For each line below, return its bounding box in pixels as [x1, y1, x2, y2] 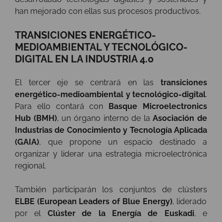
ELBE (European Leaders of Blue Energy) [15, 197, 172, 207]
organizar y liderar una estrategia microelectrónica [15, 149, 207, 159]
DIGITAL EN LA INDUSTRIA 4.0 [15, 53, 154, 65]
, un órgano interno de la [56, 113, 150, 123]
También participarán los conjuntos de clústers [15, 185, 207, 195]
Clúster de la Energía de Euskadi [47, 209, 194, 219]
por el [15, 209, 48, 219]
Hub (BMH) [15, 113, 57, 123]
